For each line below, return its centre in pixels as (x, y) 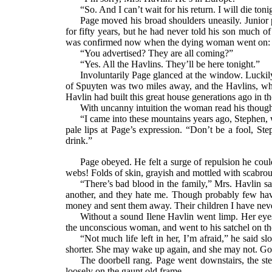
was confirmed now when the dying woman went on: (168, 42)
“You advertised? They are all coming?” (156, 53)
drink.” (79, 140)
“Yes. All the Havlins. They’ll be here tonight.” (170, 64)
